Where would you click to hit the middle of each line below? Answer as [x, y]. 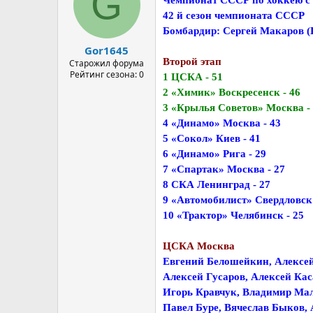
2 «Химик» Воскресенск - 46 [232, 92]
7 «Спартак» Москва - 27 [224, 169]
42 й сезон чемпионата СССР [234, 15]
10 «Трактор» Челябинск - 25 [233, 215]
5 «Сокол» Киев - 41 [212, 138]
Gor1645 [107, 50]
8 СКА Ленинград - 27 [217, 184]
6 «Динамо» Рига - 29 [214, 153]
